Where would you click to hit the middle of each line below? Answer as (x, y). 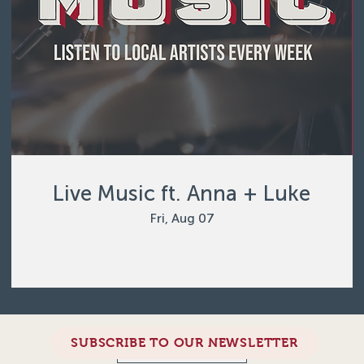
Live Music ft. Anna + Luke (182, 193)
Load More (182, 345)
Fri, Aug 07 (182, 218)
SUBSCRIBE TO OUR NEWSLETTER (184, 343)
